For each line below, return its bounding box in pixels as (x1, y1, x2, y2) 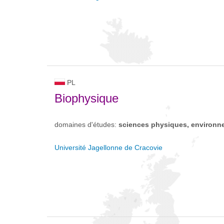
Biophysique (54, 91, 118, 105)
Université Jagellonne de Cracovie (54, 143, 162, 151)
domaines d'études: (54, 120, 118, 128)
